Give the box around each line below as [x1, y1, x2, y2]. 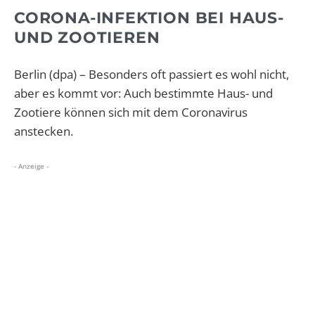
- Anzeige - [14, 161, 49, 172]
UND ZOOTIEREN [14, 28, 160, 48]
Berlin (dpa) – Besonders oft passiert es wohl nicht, [14, 66, 289, 83]
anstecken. [14, 123, 73, 140]
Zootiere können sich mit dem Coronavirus [14, 104, 247, 121]
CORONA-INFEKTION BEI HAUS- [14, 8, 284, 28]
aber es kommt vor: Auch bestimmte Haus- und [14, 85, 273, 102]
